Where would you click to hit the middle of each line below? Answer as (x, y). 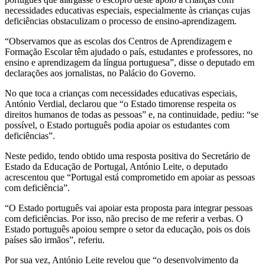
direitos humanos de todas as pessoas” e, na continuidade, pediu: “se (132, 115)
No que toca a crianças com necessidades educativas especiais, (121, 93)
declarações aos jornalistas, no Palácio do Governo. (100, 73)
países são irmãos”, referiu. (55, 240)
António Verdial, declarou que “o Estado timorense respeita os (120, 104)
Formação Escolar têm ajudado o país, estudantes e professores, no (129, 52)
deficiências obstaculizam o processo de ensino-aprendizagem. (121, 21)
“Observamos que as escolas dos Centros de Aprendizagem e (118, 41)
